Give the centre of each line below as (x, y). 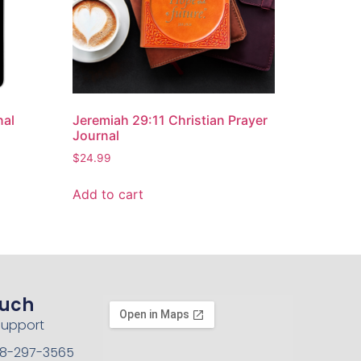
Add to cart (108, 194)
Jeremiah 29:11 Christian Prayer (170, 120)
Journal (96, 135)
